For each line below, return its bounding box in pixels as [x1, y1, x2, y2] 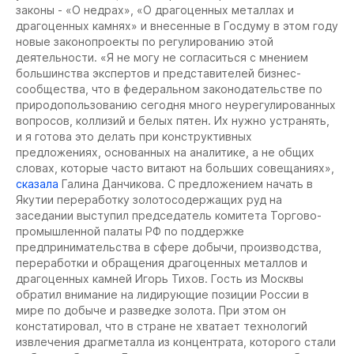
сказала [16, 177, 58, 190]
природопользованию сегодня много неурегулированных [16, 98, 336, 111]
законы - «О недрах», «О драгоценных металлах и [16, 3, 294, 17]
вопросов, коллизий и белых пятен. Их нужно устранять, [16, 114, 330, 127]
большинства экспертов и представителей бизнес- [16, 66, 301, 80]
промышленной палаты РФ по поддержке [16, 224, 244, 238]
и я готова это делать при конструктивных [16, 130, 252, 143]
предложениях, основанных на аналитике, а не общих [16, 145, 314, 159]
